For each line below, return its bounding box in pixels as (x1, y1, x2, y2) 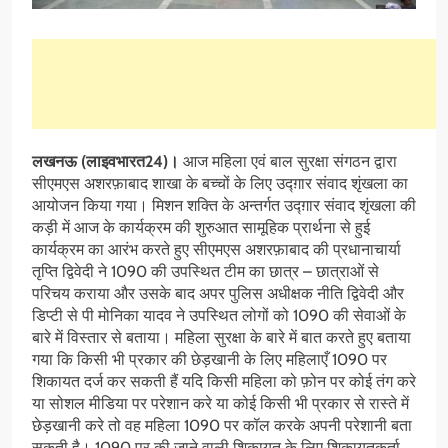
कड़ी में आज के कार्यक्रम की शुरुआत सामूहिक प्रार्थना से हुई (32, 217, 370, 237)
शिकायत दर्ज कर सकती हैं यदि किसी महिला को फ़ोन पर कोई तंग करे (32, 371, 416, 391)
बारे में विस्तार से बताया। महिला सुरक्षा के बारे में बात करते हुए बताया (32, 327, 411, 347)
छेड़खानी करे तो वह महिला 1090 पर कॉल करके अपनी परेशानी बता (32, 415, 412, 435)
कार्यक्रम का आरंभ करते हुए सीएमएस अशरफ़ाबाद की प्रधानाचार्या (32, 239, 401, 259)
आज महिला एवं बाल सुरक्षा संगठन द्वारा (179, 151, 397, 171)
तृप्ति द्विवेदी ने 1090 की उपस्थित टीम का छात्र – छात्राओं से (32, 261, 379, 281)
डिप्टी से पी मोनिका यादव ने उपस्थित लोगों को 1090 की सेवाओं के (32, 305, 406, 325)
